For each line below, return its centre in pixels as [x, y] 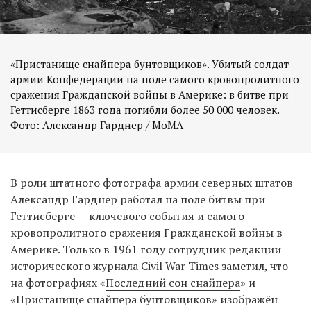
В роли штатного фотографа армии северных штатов [152, 183]
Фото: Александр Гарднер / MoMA [97, 125]
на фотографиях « [58, 283]
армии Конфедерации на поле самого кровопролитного [155, 79]
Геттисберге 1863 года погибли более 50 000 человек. [145, 110]
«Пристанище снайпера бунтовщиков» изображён [144, 300]
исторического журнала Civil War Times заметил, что [149, 266]
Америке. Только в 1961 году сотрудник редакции [146, 250]
